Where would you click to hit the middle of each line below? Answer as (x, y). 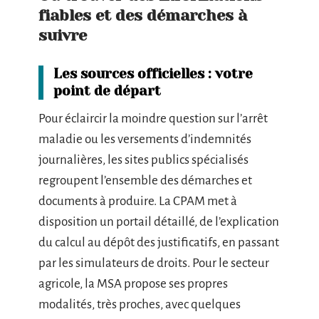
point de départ (107, 91)
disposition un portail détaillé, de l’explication (159, 221)
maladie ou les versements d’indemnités (145, 139)
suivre (63, 35)
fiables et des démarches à (143, 15)
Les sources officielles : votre (153, 74)
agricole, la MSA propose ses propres (133, 283)
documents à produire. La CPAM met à (138, 201)
